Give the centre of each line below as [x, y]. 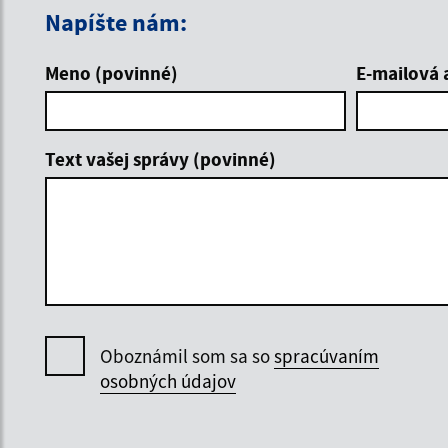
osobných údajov [168, 380]
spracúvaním [326, 355]
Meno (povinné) [111, 72]
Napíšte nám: [116, 22]
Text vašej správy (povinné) [160, 158]
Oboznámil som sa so [187, 355]
